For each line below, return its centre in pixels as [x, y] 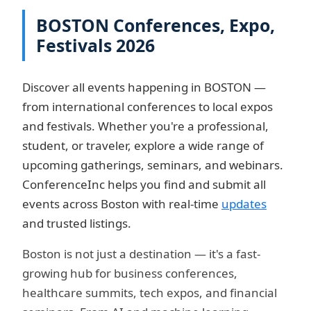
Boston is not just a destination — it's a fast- [141, 254]
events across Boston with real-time [122, 204]
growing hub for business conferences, [130, 273]
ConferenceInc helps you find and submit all [144, 184]
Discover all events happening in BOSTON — [144, 87]
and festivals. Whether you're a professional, [145, 126]
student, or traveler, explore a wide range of [143, 145]
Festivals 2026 [95, 45]
